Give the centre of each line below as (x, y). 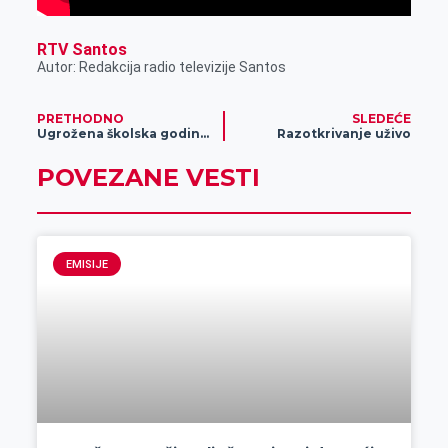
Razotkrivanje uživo (344, 134)
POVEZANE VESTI (148, 178)
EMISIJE (87, 264)
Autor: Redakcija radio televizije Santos (161, 67)
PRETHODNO (80, 119)
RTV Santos (81, 49)
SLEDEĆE (382, 119)
